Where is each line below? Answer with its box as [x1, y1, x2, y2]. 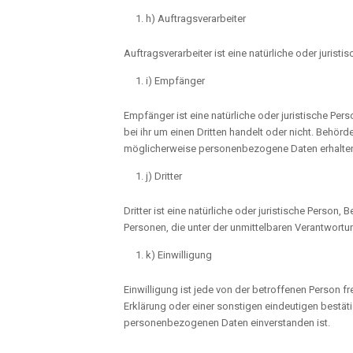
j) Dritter [146, 169, 182, 182]
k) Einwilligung [146, 248, 212, 261]
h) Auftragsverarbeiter [146, 12, 246, 24]
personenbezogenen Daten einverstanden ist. [124, 316, 330, 329]
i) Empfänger [146, 74, 205, 87]
